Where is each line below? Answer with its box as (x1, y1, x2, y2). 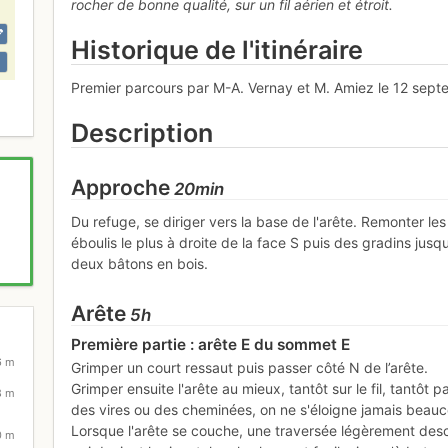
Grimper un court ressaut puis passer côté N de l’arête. (71, 358, 429, 376)
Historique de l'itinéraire (71, 34, 364, 65)
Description (71, 118, 214, 149)
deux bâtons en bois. (71, 254, 209, 272)
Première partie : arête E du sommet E (71, 335, 351, 355)
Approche (71, 175, 171, 201)
